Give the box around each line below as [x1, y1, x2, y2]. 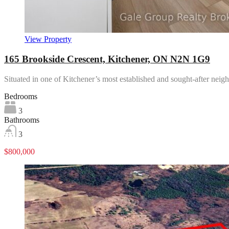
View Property [25, 35, 72, 44]
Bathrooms [4, 115, 39, 124]
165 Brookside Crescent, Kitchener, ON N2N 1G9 [4, 53, 210, 64]
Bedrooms [4, 91, 37, 101]
